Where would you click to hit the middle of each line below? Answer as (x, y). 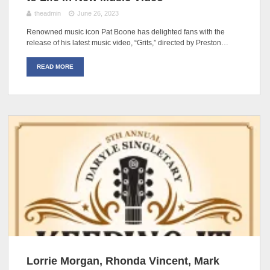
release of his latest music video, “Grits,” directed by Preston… (128, 43)
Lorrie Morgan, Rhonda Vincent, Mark (123, 261)
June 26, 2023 (98, 14)
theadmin (48, 14)
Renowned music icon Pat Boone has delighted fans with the (126, 32)
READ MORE (55, 67)
